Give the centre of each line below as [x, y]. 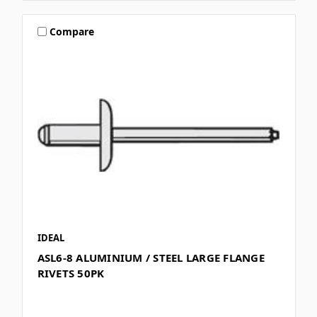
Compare [72, 31]
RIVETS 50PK [71, 273]
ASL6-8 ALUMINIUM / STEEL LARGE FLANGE [151, 258]
